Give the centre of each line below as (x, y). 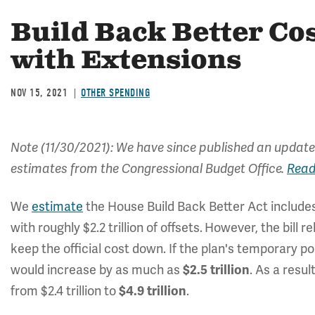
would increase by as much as (95, 270)
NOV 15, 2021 (39, 93)
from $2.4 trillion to (65, 291)
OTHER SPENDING (115, 93)
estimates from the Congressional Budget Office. (149, 169)
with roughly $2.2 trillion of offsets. (107, 228)
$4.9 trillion (153, 291)
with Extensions (126, 61)
